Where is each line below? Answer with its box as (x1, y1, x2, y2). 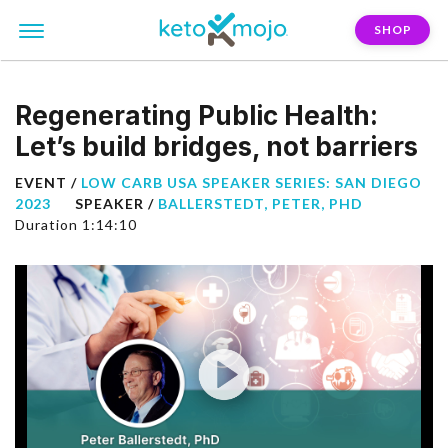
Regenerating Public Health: (15, 100, 378, 131)
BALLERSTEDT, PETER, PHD (158, 195, 363, 212)
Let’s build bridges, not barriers (15, 131, 418, 162)
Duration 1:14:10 (15, 216, 137, 233)
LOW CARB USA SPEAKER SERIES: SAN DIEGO (81, 174, 422, 191)
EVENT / (15, 174, 81, 191)
